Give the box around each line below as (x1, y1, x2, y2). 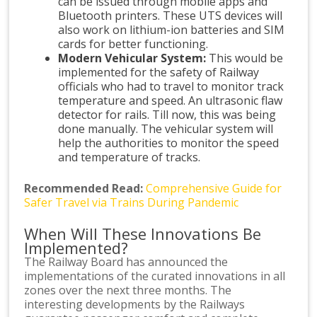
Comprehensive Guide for (146, 180, 282, 196)
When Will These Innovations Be (24, 222, 262, 244)
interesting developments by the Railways (24, 296, 246, 312)
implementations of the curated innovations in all (24, 267, 286, 284)
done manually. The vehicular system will (58, 120, 274, 137)
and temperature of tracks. (58, 149, 201, 165)
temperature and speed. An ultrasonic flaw (58, 92, 283, 108)
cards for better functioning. (58, 35, 209, 52)
